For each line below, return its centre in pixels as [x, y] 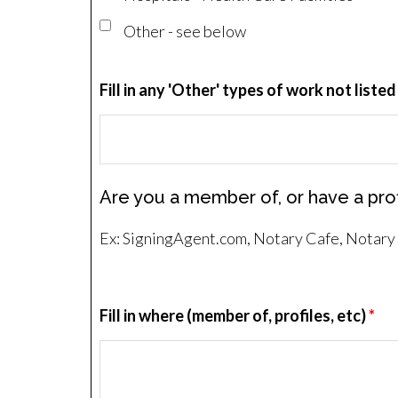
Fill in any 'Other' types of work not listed [248, 90]
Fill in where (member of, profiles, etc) [234, 315]
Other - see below [185, 31]
